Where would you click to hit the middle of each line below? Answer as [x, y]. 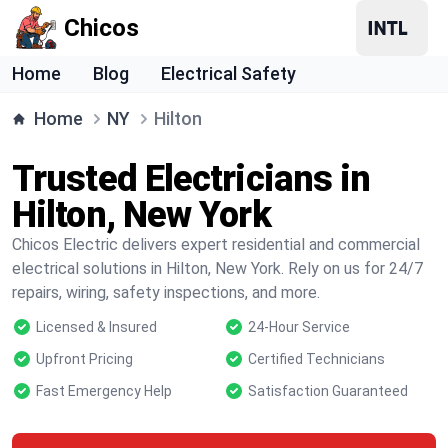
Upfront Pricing [84, 359]
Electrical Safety [228, 73]
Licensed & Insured [96, 327]
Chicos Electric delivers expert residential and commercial [216, 244]
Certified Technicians [316, 359]
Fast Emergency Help [104, 391]
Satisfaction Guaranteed [328, 391]
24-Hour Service [299, 327]
